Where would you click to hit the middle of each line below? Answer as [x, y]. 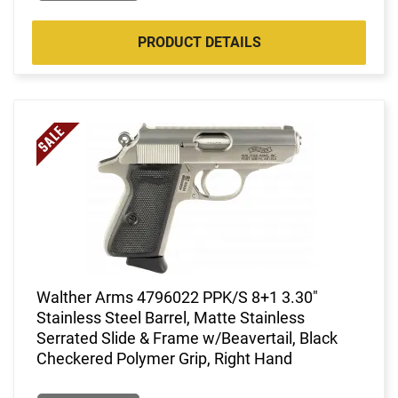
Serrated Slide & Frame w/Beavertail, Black [187, 338]
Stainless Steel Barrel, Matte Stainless [171, 317]
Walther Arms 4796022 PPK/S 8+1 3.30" [177, 297]
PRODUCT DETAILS [199, 42]
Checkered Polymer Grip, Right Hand [164, 358]
